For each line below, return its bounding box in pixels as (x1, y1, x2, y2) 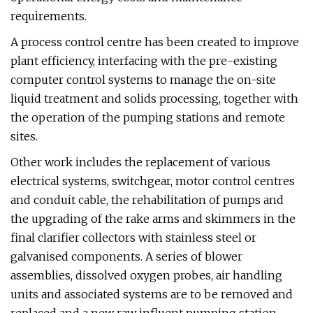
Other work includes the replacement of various (10, 155, 270, 169)
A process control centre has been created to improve (10, 35, 299, 49)
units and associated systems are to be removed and (10, 287, 293, 301)
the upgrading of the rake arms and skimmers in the (10, 212, 296, 226)
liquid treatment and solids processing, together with (10, 92, 298, 105)
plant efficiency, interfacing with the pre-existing (10, 54, 277, 68)
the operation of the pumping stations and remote (10, 110, 285, 124)
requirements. (10, 9, 87, 23)
